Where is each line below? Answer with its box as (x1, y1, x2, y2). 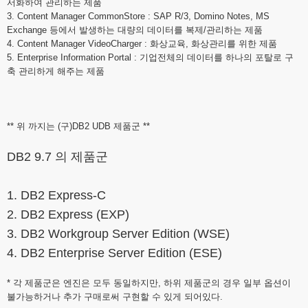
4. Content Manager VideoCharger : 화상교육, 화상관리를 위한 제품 (7, 38, 277, 49)
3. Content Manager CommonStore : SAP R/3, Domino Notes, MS (7, 11, 269, 21)
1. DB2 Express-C (7, 188, 106, 202)
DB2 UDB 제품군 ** (72, 121, 150, 131)
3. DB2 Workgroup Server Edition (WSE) (7, 227, 230, 241)
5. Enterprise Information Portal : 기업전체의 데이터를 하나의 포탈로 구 (7, 52, 294, 63)
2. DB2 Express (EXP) (7, 208, 129, 221)
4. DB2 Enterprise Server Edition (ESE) (7, 246, 222, 260)
